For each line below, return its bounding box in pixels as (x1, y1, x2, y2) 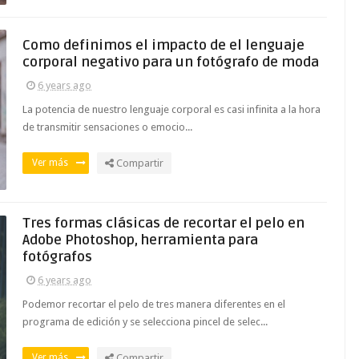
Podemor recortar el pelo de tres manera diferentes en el (22, 298, 285, 310)
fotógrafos (22, 248, 92, 265)
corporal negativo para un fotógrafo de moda (22, 54, 319, 71)
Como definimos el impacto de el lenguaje (22, 37, 305, 54)
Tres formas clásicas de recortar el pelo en (22, 215, 305, 232)
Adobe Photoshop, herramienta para (22, 232, 258, 248)
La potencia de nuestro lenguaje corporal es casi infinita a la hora (22, 103, 321, 115)
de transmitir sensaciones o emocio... (22, 121, 192, 133)
